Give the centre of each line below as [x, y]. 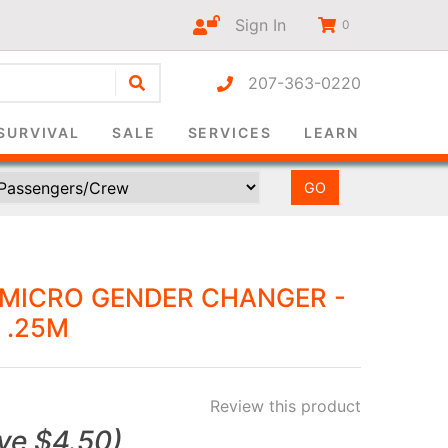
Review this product [285, 406]
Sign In [253, 25]
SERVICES [229, 132]
